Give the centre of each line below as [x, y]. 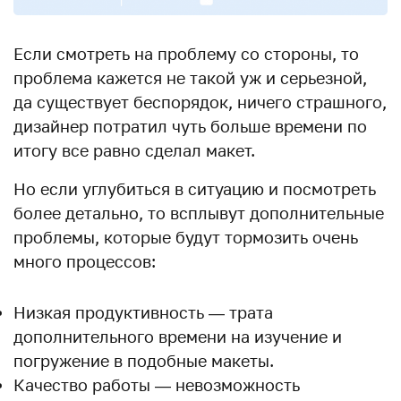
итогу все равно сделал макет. [134, 150]
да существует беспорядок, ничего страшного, [200, 102]
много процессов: [85, 261]
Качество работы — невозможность [157, 384]
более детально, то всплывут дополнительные [199, 213]
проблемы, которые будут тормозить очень [186, 237]
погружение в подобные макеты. [144, 360]
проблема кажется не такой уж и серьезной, [190, 77]
